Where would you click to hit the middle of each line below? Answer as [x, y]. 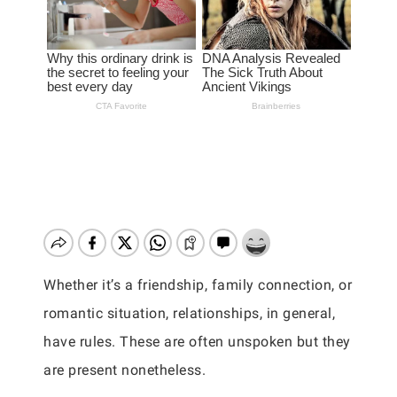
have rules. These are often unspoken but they [197, 342]
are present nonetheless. [125, 370]
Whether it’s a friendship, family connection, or [198, 285]
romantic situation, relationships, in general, [189, 313]
